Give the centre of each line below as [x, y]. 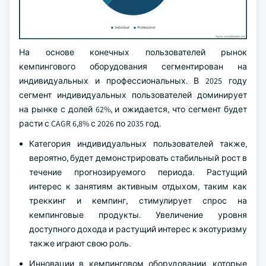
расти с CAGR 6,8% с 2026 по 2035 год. [90, 124]
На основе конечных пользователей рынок [133, 53]
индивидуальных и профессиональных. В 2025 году [133, 81]
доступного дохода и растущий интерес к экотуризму [138, 229]
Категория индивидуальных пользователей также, [138, 144]
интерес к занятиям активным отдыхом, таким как [138, 187]
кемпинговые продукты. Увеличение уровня [138, 215]
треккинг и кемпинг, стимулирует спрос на [138, 201]
